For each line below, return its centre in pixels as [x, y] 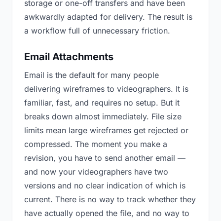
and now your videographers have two [96, 172]
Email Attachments [69, 57]
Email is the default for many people [92, 75]
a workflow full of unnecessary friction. [97, 31]
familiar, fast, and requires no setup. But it [102, 103]
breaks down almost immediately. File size [103, 116]
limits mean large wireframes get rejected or [106, 130]
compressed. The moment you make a [96, 144]
